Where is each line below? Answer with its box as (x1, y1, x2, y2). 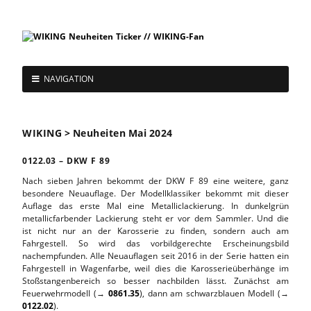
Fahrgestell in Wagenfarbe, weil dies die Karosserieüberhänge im (22, 262, 289, 274)
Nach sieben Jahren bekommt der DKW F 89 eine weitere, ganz (22, 174, 289, 187)
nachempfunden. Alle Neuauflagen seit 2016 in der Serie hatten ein (22, 249, 289, 262)
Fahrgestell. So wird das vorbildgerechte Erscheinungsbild (22, 237, 289, 249)
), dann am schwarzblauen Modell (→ (139, 287, 289, 299)
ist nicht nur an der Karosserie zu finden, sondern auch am (22, 224, 289, 237)
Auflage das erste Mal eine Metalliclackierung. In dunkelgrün (22, 199, 289, 212)
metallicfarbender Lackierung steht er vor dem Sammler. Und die (22, 212, 289, 224)
